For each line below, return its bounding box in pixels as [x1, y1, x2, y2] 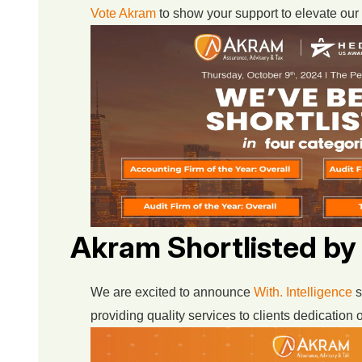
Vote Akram [90, 6, 156, 20]
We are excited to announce [90, 284, 254, 299]
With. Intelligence [254, 284, 352, 299]
